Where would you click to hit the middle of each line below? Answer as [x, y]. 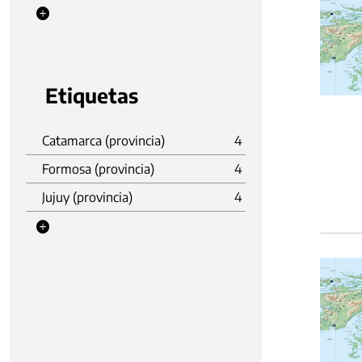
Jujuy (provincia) [87, 197]
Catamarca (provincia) [103, 141]
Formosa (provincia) [98, 169]
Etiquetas [92, 95]
